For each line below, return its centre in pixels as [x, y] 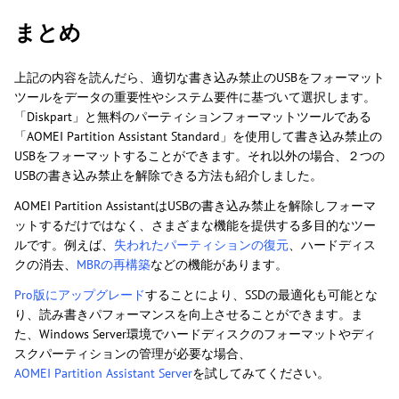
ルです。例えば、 [64, 245]
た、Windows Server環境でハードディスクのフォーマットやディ [195, 334]
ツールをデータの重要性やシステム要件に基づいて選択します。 [195, 98]
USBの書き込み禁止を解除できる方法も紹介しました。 [168, 176]
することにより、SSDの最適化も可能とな [261, 295]
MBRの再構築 [114, 265]
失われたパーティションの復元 [201, 245]
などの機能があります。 [219, 265]
